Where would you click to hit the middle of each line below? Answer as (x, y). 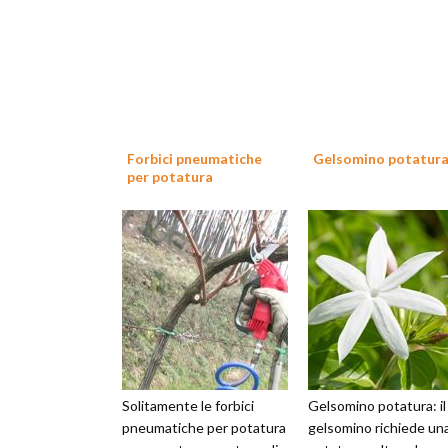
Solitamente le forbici (188, 405)
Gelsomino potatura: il (377, 405)
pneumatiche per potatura (204, 427)
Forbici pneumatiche (194, 158)
